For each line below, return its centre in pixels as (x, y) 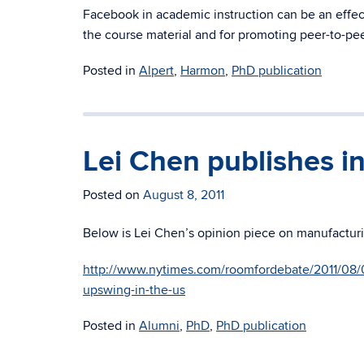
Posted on (113, 195)
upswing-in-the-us (134, 290)
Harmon (203, 71)
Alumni (159, 326)
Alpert (156, 71)
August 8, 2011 (184, 195)
